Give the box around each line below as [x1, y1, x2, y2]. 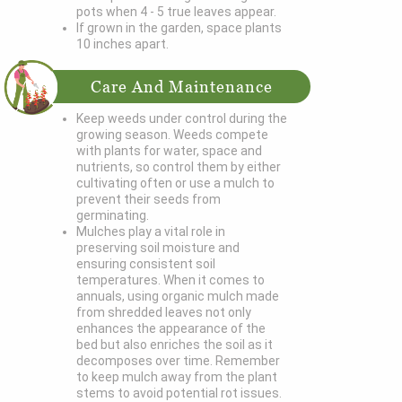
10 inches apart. [76, 37, 170, 52]
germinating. [76, 208, 150, 223]
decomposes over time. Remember [76, 354, 281, 369]
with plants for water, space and [76, 144, 263, 159]
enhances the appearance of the [76, 321, 267, 336]
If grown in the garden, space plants [76, 21, 283, 36]
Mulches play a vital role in [76, 224, 226, 240]
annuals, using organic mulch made [76, 289, 280, 304]
